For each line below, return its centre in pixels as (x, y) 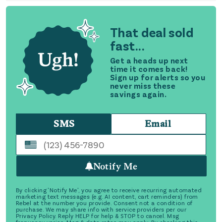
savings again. (139, 94)
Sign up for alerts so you (158, 77)
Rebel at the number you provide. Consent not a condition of (104, 203)
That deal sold (152, 32)
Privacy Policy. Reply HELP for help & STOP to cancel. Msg (98, 216)
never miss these (143, 86)
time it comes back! (149, 69)
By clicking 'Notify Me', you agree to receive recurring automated (109, 190)
